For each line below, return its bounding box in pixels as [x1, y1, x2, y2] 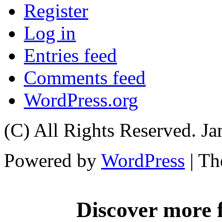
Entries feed [24, 45, 117, 66]
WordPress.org [24, 89, 138, 111]
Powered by [4, 150, 101, 171]
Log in [24, 22, 76, 44]
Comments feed [24, 67, 146, 89]
